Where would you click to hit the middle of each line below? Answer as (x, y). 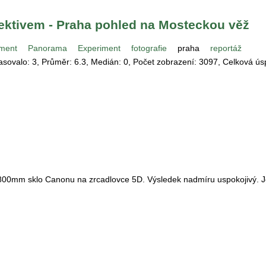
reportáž (226, 48)
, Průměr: (56, 62)
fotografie (149, 48)
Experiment (99, 48)
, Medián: (105, 62)
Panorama (47, 48)
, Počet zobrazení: (164, 62)
